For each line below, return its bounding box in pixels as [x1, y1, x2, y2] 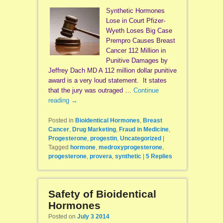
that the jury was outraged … [48, 87, 133, 95]
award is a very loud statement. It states [48, 77, 167, 85]
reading [48, 97, 71, 105]
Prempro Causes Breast [106, 37, 175, 45]
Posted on [48, 213, 77, 221]
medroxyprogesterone [98, 144, 162, 151]
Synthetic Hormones [106, 7, 165, 15]
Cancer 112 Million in [106, 47, 166, 55]
